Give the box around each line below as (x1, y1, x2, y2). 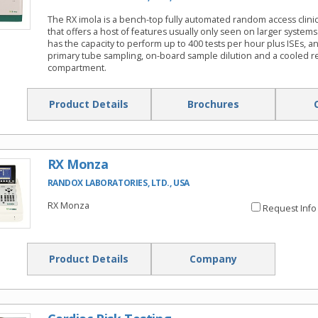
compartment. (47, 62, 106, 75)
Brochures (187, 97, 239, 111)
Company (189, 252, 237, 266)
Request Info (262, 202, 317, 215)
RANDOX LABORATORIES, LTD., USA (47, 177, 190, 190)
